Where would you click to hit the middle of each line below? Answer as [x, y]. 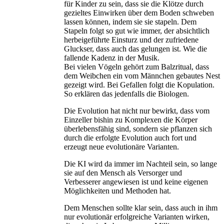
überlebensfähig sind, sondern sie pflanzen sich [138, 129]
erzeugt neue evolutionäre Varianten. [121, 147]
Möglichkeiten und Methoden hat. [117, 191]
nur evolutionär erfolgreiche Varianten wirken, [137, 217]
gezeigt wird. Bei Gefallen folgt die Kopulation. [139, 85]
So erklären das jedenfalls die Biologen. [126, 94]
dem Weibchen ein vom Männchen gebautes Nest [142, 76]
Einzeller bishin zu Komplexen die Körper [131, 120]
